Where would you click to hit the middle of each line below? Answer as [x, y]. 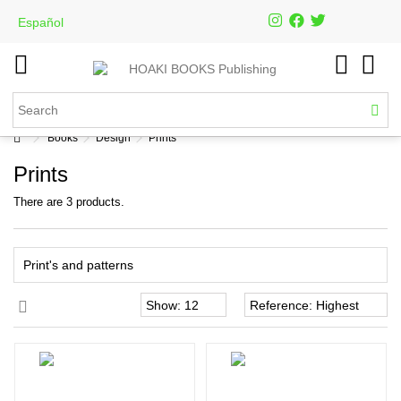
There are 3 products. [69, 202]
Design [113, 138]
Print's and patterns [78, 265]
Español [41, 22]
